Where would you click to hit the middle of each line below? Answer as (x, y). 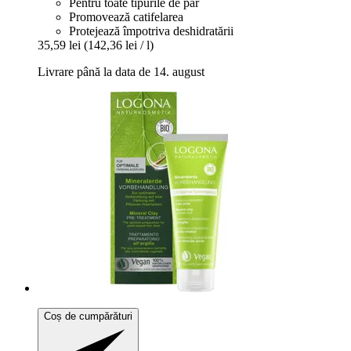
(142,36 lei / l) (119, 45)
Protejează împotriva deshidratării (151, 31)
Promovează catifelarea (126, 16)
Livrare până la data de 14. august (121, 71)
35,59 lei (59, 45)
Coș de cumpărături (88, 316)
